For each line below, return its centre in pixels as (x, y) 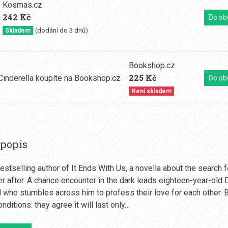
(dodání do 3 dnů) (61, 30)
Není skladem (151, 91)
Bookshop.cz (152, 66)
